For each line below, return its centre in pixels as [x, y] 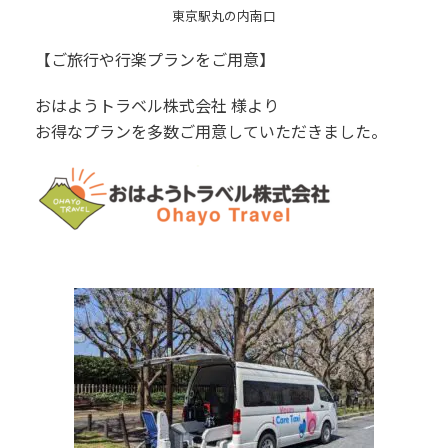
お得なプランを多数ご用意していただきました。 [211, 131]
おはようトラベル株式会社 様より [157, 105]
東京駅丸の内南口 [224, 16]
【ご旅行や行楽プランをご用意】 [155, 59]
